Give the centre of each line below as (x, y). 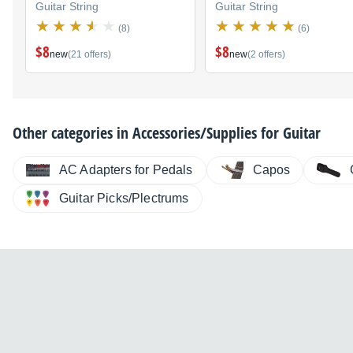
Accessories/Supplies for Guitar (227, 132)
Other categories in (72, 132)
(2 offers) (266, 54)
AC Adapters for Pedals (126, 169)
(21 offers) (89, 54)
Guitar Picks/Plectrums (124, 198)
